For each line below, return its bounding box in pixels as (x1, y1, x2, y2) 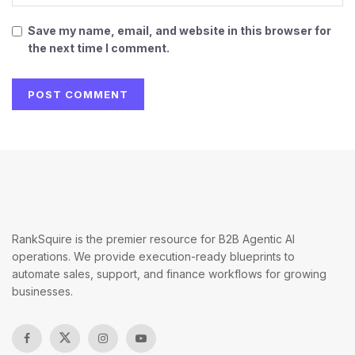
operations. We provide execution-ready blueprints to (12, 250, 295, 264)
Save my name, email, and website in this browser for (28, 24, 331, 38)
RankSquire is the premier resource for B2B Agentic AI (12, 232, 295, 246)
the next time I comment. (28, 41, 170, 55)
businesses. (12, 284, 73, 299)
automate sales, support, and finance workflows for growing (12, 267, 326, 281)
